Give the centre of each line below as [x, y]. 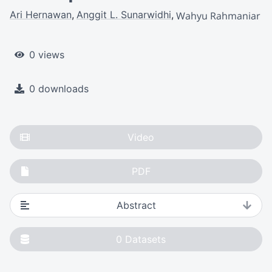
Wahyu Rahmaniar [218, 15]
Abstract [136, 205]
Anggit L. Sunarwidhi [124, 15]
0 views [47, 54]
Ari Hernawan [41, 15]
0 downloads [59, 88]
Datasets [145, 239]
